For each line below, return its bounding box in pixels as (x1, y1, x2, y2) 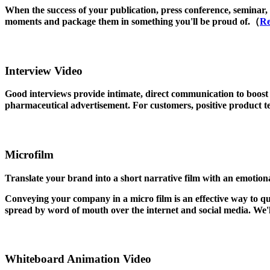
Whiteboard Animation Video (5, 253, 151, 265)
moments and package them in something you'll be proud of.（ (5, 16, 260, 27)
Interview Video (5, 64, 83, 77)
